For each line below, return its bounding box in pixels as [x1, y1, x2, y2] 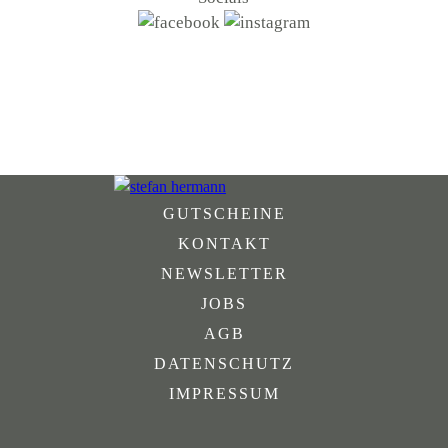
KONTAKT [177, 235, 271, 252]
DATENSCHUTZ [154, 355, 294, 372]
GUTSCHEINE [162, 205, 286, 222]
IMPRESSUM [168, 385, 280, 402]
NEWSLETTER [160, 265, 288, 282]
